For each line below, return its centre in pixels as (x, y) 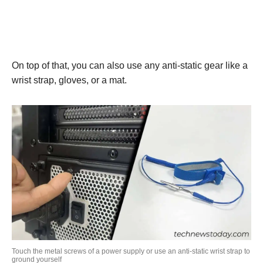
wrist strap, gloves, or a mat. (69, 80)
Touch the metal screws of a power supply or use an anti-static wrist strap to (131, 251)
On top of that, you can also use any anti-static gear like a (130, 66)
